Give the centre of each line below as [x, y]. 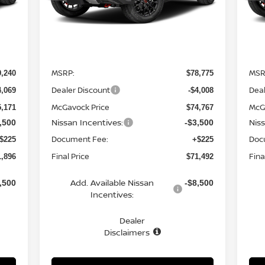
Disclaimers [127, 232]
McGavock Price [80, 107]
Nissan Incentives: [87, 122]
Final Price [70, 156]
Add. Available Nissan [112, 183]
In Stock [69, 11]
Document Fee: [80, 139]
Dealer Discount [80, 90]
